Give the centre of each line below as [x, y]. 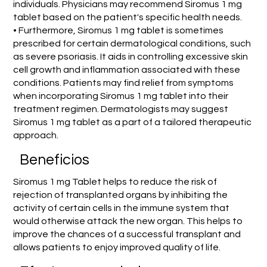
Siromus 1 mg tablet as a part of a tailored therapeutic [133, 122]
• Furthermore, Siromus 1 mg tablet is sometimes [119, 30]
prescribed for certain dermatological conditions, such [132, 43]
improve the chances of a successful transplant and [127, 234]
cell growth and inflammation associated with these [127, 69]
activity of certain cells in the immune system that [121, 208]
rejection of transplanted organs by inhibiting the [120, 195]
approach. [36, 135]
